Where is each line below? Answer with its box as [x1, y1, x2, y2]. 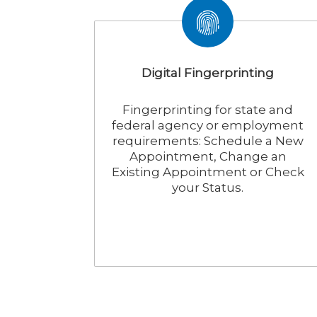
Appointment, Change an [129, 149, 287, 163]
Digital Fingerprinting [142, 66, 275, 80]
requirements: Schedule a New [112, 134, 304, 148]
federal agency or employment [112, 118, 304, 132]
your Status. [172, 180, 244, 195]
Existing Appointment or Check [111, 165, 304, 179]
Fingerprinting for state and [122, 103, 294, 117]
